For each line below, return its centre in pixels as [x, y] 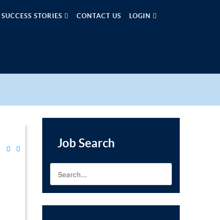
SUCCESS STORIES [33, 16]
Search [97, 143]
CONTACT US [99, 16]
